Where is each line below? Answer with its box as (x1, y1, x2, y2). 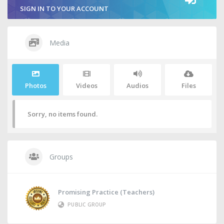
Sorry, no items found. (27, 109, 97, 118)
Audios (126, 81, 148, 90)
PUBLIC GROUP (67, 201, 106, 208)
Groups (47, 152, 73, 161)
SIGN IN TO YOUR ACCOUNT (20, 4, 108, 13)
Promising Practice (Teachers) (58, 187, 154, 197)
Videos (75, 81, 97, 90)
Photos (24, 81, 46, 90)
